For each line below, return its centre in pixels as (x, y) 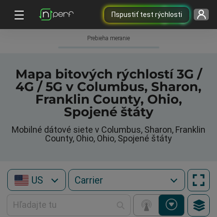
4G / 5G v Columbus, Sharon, (108, 87)
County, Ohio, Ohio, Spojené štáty (108, 138)
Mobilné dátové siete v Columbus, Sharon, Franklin (108, 130)
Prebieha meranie (108, 38)
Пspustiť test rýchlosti (147, 14)
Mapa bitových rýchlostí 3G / (108, 74)
